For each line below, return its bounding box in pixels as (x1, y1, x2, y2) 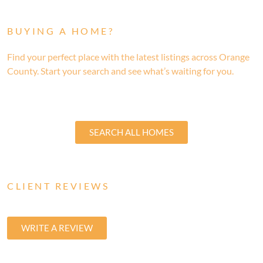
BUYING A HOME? (7, 25, 114, 36)
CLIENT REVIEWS (7, 180, 109, 191)
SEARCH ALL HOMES (89, 126, 174, 137)
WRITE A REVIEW (21, 222, 93, 233)
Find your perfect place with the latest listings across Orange (7, 50, 249, 62)
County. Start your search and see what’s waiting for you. (7, 65, 234, 76)
